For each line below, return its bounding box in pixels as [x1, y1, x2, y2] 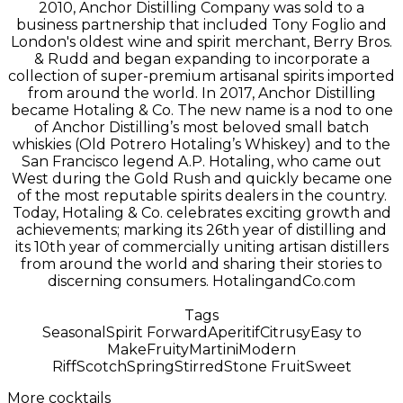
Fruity [147, 341, 189, 359]
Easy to [309, 324, 362, 342]
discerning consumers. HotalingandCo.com [48, 273, 355, 291]
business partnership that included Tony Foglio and [16, 16, 387, 34]
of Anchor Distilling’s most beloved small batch [34, 119, 369, 137]
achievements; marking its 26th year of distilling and [16, 221, 387, 239]
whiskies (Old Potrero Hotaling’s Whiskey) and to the [13, 136, 390, 154]
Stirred [174, 358, 224, 376]
